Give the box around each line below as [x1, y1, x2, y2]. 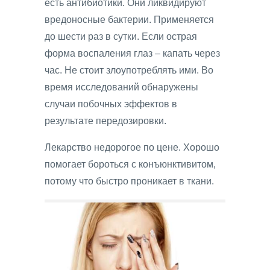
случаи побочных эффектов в [45, 99, 177, 110]
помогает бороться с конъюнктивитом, [45, 159, 216, 170]
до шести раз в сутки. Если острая [45, 31, 197, 42]
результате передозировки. [45, 116, 166, 127]
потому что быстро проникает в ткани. [45, 176, 214, 187]
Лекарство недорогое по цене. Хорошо [45, 142, 219, 153]
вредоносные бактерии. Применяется [45, 14, 214, 25]
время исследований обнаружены [45, 82, 198, 93]
